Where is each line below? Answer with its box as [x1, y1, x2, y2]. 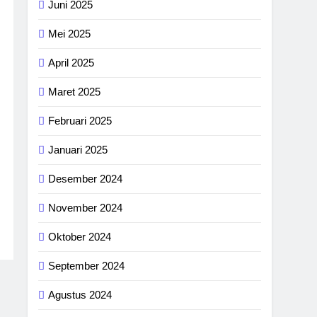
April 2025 [48, 57, 95, 69]
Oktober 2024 [48, 231, 112, 243]
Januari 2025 [48, 144, 108, 156]
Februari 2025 [48, 115, 113, 127]
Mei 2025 [48, 28, 91, 40]
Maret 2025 [48, 86, 101, 98]
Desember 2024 [48, 173, 123, 185]
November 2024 [48, 202, 123, 214]
